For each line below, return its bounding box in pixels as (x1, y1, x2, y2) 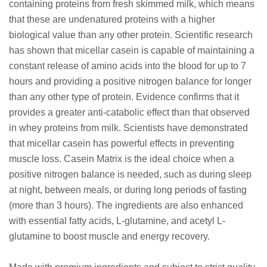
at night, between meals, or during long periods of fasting (9, 184, 247, 195)
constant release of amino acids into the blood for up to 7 (9, 60, 246, 71)
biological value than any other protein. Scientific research (9, 29, 253, 40)
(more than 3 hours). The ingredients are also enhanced (9, 200, 243, 210)
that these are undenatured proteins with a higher (9, 14, 215, 24)
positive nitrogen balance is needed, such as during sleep (9, 169, 252, 179)
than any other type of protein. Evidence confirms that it (9, 91, 239, 102)
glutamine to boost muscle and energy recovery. (9, 231, 210, 241)
